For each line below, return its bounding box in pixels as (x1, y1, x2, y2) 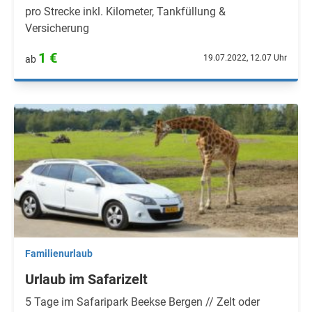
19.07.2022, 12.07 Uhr (203, 53, 287, 63)
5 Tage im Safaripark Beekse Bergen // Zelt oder (25, 295, 260, 309)
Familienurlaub (25, 248, 93, 259)
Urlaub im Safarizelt (25, 271, 148, 288)
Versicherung (25, 22, 89, 35)
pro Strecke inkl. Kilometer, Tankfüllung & (25, 5, 226, 18)
